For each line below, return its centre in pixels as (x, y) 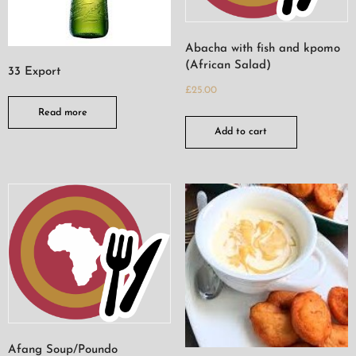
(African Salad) (228, 65)
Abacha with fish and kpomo (262, 48)
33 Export (34, 72)
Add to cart (241, 132)
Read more (62, 112)
